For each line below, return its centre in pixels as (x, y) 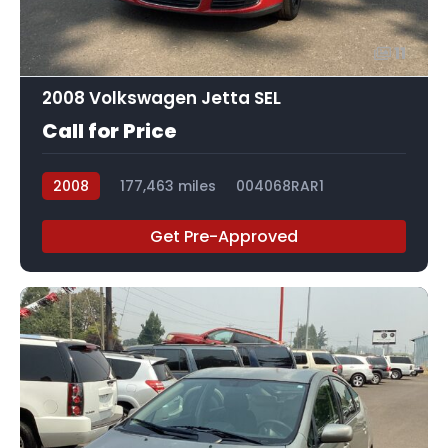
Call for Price (109, 130)
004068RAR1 (280, 185)
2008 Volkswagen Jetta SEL (161, 97)
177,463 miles (168, 185)
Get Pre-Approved (224, 236)
